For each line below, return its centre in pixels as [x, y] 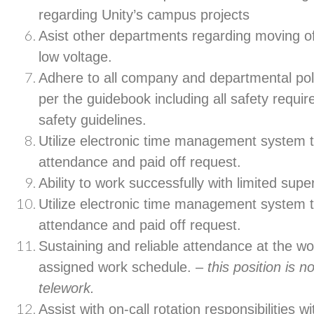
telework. [67, 288]
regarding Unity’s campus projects [144, 14]
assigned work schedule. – [123, 267]
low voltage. [80, 56]
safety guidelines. [93, 120]
